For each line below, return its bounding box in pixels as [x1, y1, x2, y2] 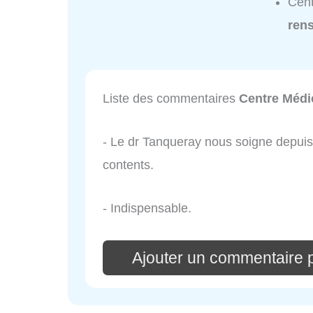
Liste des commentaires [103, 92, 239, 106]
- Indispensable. [103, 201, 191, 215]
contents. [103, 158, 154, 173]
